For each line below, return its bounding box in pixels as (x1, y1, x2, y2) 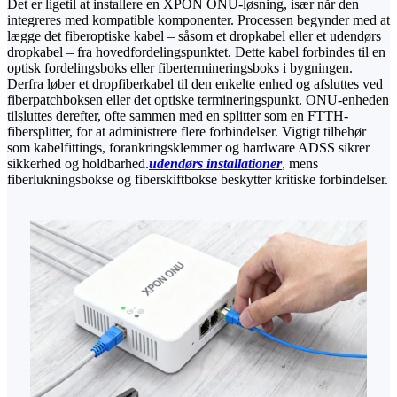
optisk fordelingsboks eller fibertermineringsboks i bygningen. (7, 60, 353, 76)
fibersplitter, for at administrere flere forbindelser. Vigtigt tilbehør (7, 124, 366, 140)
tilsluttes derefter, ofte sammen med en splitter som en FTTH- (7, 108, 348, 124)
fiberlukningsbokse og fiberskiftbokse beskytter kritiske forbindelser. (7, 172, 388, 188)
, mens (282, 156, 318, 172)
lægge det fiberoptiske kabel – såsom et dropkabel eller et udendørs (7, 28, 381, 44)
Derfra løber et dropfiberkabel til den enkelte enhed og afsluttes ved (7, 76, 383, 92)
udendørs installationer (149, 156, 282, 172)
